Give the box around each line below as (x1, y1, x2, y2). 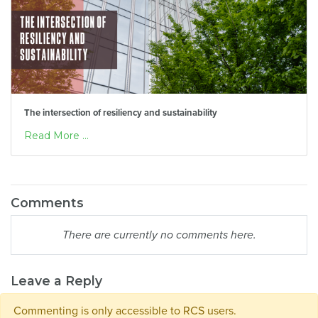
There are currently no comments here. (62, 228, 256, 243)
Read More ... (23, 128, 89, 142)
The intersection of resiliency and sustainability (23, 107, 217, 119)
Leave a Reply (11, 273, 102, 289)
